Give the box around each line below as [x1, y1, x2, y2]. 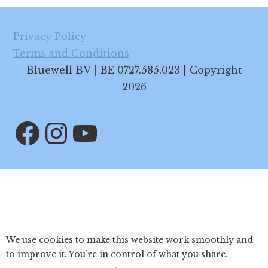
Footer [13, 5, 67, 29]
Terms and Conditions [13, 47, 130, 59]
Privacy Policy [13, 31, 87, 42]
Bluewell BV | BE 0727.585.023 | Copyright [26, 64, 242, 76]
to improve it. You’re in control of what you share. [6, 249, 228, 260]
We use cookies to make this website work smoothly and [6, 234, 253, 245]
